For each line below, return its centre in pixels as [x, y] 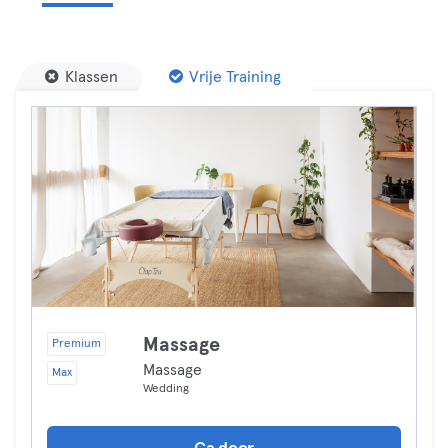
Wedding [166, 389]
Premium [76, 344]
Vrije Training [235, 77]
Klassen [91, 77]
